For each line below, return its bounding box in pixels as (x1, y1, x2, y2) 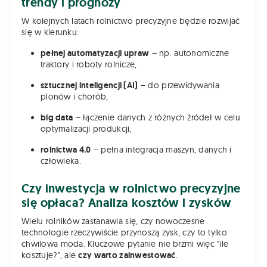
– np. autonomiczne (149, 48, 229, 59)
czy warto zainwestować (78, 250, 176, 261)
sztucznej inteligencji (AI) (41, 80, 138, 91)
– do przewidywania (138, 80, 219, 91)
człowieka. (41, 156, 81, 167)
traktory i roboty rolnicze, (41, 59, 137, 70)
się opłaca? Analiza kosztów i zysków (21, 195, 232, 211)
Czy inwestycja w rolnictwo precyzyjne (21, 181, 241, 197)
